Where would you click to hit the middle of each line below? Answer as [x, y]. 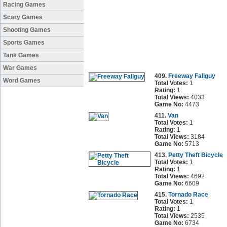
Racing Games [24, 5]
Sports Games [24, 43]
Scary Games [23, 17]
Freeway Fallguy [192, 76]
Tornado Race [188, 195]
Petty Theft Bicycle [196, 155]
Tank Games [21, 55]
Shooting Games [27, 30]
